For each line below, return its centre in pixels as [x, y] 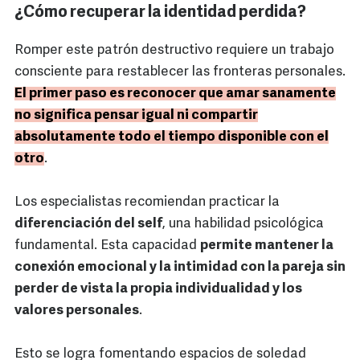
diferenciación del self [88, 224]
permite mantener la [267, 246]
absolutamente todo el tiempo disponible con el [172, 137]
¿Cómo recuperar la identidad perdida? [160, 13]
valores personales [77, 311]
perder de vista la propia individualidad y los [158, 289]
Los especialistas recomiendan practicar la [147, 202]
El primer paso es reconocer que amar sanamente [175, 94]
